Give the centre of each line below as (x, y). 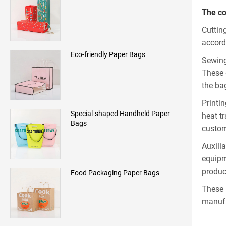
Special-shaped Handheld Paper (120, 114)
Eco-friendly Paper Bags (108, 55)
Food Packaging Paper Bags (115, 173)
